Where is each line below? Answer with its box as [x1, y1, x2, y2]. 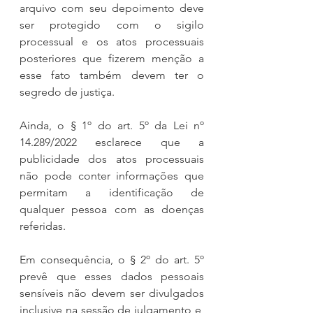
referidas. [20, 219, 66, 233]
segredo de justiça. [20, 85, 115, 99]
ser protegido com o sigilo [20, 17, 204, 31]
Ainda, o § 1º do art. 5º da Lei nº [20, 118, 204, 132]
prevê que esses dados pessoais [20, 269, 204, 283]
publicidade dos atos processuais [20, 152, 204, 166]
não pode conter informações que [20, 168, 204, 182]
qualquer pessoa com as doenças [20, 202, 204, 216]
